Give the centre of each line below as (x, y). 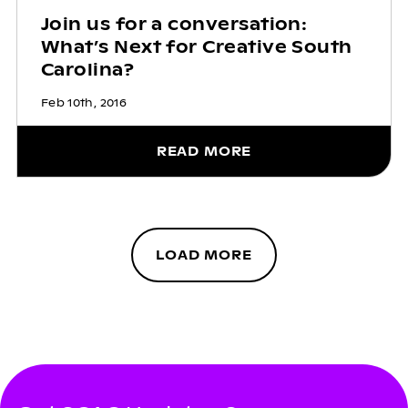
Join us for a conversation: (174, 24)
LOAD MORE (204, 255)
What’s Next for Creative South (196, 46)
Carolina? (87, 69)
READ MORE (204, 151)
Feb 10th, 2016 (83, 102)
